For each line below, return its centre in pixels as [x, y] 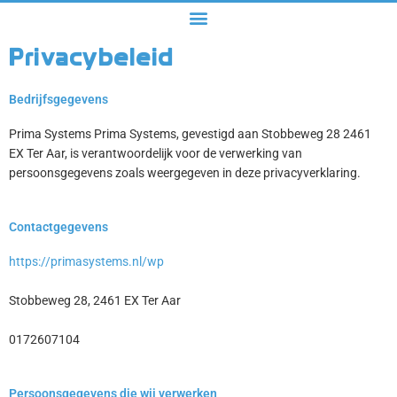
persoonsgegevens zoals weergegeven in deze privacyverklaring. [185, 173]
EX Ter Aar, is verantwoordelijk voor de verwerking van [156, 154]
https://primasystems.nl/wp [86, 262]
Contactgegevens [58, 227]
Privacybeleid [91, 58]
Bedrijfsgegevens [58, 100]
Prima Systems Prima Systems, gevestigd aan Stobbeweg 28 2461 [190, 134]
